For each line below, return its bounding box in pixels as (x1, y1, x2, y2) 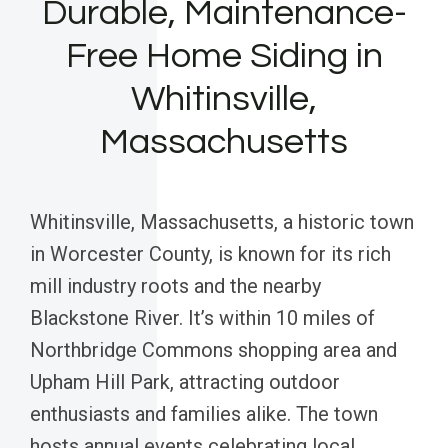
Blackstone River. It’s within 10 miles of (30, 305, 375, 330)
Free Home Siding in (65, 36, 383, 75)
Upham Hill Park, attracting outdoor (30, 369, 340, 394)
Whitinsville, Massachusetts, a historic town (30, 209, 414, 234)
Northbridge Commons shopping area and (30, 337, 397, 362)
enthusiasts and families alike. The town (30, 401, 378, 426)
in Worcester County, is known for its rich (30, 241, 391, 266)
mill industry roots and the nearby (30, 273, 321, 298)
